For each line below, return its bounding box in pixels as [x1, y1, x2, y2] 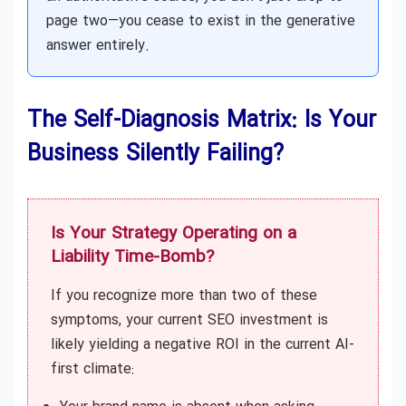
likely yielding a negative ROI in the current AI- [51, 333, 354, 357]
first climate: [51, 358, 134, 382]
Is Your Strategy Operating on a [51, 220, 296, 248]
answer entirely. [46, 34, 150, 58]
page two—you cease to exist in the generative [46, 10, 355, 34]
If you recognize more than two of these [51, 285, 317, 308]
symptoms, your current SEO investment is [51, 309, 328, 333]
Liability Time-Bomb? [51, 244, 214, 272]
